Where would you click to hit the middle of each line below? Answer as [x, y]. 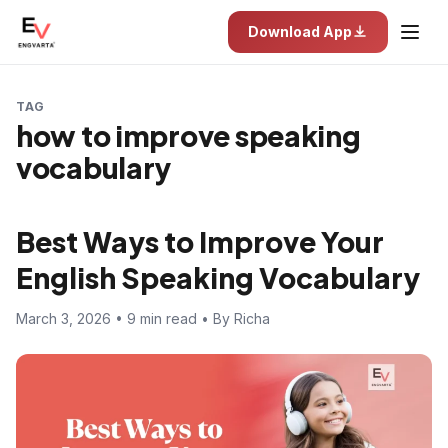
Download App [300, 31]
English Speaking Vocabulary [218, 277]
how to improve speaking [188, 135]
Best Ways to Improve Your [200, 241]
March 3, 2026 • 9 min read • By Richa [143, 318]
